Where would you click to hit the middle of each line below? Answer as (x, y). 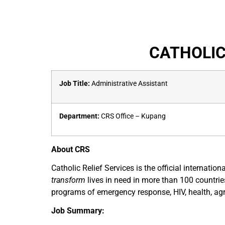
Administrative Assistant (130, 84)
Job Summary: (78, 211)
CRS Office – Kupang (133, 116)
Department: (79, 116)
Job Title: (75, 84)
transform (69, 180)
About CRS (71, 149)
